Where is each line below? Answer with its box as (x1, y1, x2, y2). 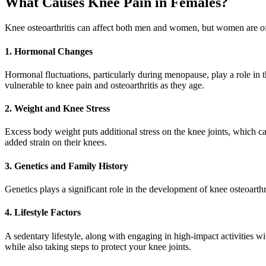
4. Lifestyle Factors (5, 207, 81, 218)
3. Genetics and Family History (5, 160, 128, 171)
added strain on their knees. (5, 137, 107, 148)
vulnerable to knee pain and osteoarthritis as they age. (5, 80, 204, 90)
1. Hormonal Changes (5, 46, 93, 56)
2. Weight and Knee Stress (5, 103, 110, 114)
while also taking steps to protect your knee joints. (5, 241, 191, 252)
